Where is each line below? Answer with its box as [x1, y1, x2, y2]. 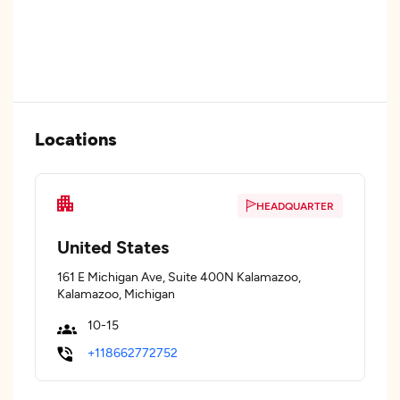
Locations [35, 128, 117, 149]
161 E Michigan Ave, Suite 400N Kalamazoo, [57, 269, 301, 284]
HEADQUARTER [256, 199, 334, 212]
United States [57, 236, 169, 257]
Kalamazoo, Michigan [57, 286, 175, 301]
